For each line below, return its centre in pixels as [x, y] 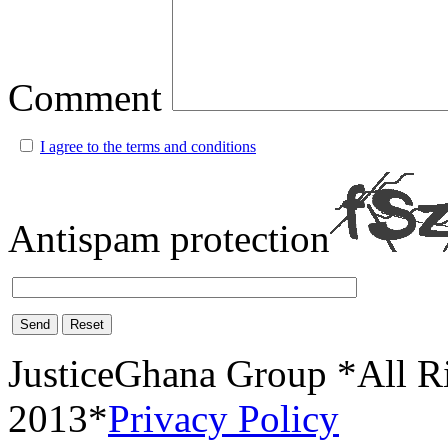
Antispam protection [169, 239]
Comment [85, 98]
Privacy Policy [223, 419]
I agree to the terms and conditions [148, 147]
